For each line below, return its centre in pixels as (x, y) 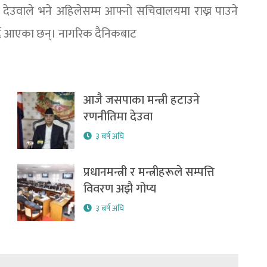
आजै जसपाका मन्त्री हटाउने (142, 100)
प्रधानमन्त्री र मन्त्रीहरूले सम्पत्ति (149, 173)
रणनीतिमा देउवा (118, 117)
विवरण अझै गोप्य (120, 189)
